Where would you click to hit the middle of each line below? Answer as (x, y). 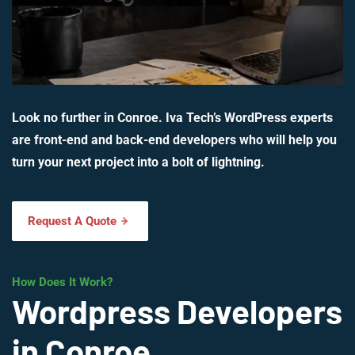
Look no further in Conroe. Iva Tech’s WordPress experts (172, 118)
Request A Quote (72, 221)
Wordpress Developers (177, 311)
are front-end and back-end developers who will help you (174, 140)
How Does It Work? (62, 282)
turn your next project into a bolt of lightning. (138, 162)
